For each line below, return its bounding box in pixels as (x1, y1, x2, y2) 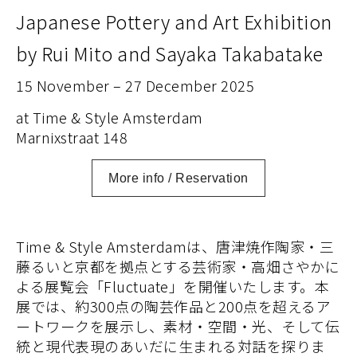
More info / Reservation (108, 171, 249, 185)
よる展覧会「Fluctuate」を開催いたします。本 (16, 275, 329, 296)
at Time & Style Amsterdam (16, 106, 203, 127)
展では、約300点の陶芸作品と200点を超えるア (16, 295, 331, 316)
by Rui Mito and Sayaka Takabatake (16, 39, 324, 67)
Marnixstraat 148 (16, 126, 127, 147)
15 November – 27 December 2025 (16, 74, 254, 96)
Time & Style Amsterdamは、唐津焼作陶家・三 (16, 235, 334, 257)
